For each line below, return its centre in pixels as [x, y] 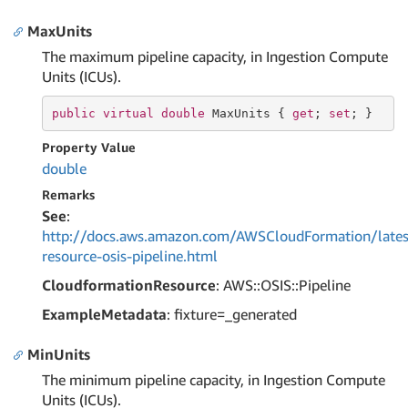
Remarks [68, 194]
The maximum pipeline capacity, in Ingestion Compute [215, 56]
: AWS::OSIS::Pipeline [283, 285]
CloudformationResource [129, 285]
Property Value [89, 147]
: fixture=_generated [232, 314]
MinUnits [59, 354]
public [73, 113]
